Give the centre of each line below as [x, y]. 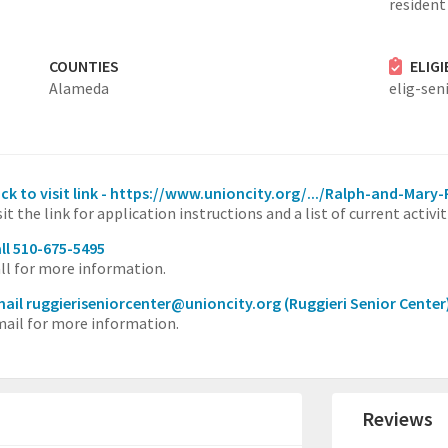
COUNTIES [83, 66]
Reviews [398, 419]
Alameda [78, 88]
